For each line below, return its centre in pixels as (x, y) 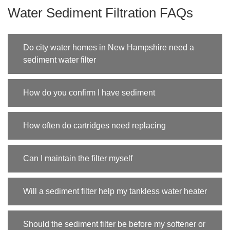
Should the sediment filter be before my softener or (114, 224)
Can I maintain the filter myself (78, 159)
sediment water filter (60, 60)
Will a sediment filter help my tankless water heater (115, 191)
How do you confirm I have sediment (89, 93)
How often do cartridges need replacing (94, 126)
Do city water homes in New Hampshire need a (109, 48)
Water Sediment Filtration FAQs (100, 13)
